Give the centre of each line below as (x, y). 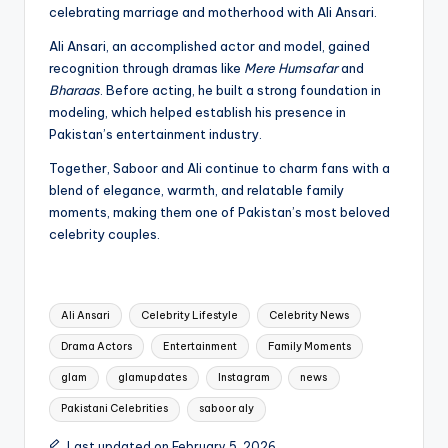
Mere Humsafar (291, 67)
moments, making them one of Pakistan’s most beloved (219, 211)
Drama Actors (97, 346)
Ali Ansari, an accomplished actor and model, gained (209, 45)
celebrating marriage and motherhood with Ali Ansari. (213, 11)
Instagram (243, 377)
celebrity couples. (104, 233)
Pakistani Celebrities (115, 409)
